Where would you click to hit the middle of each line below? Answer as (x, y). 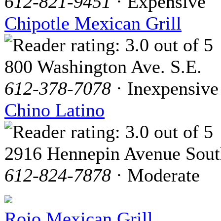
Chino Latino (55, 110)
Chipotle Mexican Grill (93, 23)
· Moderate (155, 175)
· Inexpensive (165, 88)
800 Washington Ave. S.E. (103, 67)
